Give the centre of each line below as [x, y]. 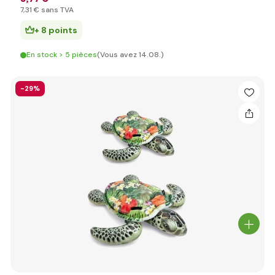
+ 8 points [56, 30]
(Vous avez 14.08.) [130, 55]
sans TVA [56, 10]
